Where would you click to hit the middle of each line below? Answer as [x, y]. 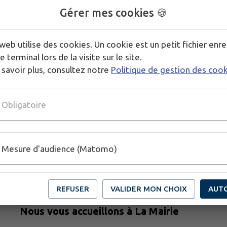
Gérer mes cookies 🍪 [113, 13]
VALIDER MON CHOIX [149, 189]
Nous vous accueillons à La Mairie [99, 211]
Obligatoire [24, 104]
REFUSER [73, 189]
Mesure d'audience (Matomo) [59, 148]
